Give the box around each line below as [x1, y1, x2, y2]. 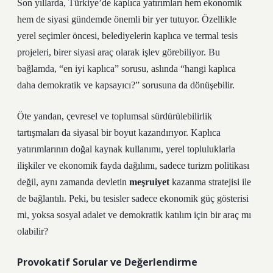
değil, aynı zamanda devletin [17, 177, 129, 187]
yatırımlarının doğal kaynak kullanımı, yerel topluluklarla [17, 144, 235, 154]
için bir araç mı [191, 210, 251, 220]
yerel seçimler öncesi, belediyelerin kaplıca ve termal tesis [17, 30, 238, 41]
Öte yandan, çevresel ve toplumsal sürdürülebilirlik [17, 111, 212, 121]
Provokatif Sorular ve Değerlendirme [17, 255, 197, 269]
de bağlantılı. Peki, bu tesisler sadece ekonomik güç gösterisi [17, 193, 249, 204]
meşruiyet [129, 177, 169, 187]
